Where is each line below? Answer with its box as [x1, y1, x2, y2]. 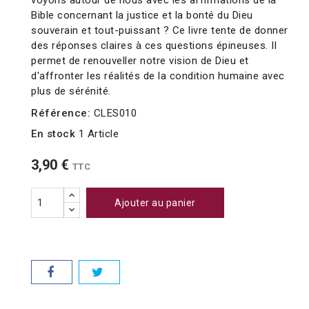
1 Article [78, 128, 119, 141]
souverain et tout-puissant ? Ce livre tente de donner [31, 24, 288, 37]
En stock [31, 128, 75, 141]
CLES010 [93, 107, 137, 120]
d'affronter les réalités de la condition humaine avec [31, 70, 285, 83]
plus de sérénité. [31, 85, 111, 98]
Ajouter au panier [114, 197, 196, 209]
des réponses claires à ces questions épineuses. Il [31, 39, 277, 52]
